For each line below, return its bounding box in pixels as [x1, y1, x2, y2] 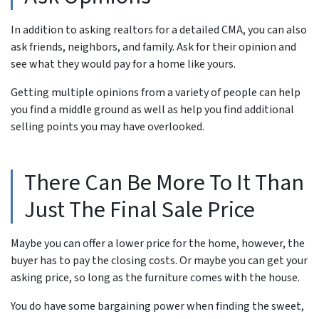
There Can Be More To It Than [24, 166, 304, 199]
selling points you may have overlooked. [11, 118, 204, 135]
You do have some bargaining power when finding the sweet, [11, 298, 304, 314]
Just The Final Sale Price [24, 193, 255, 226]
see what [11, 56, 57, 72]
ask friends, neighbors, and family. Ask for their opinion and [11, 38, 296, 55]
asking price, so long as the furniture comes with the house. [11, 269, 300, 286]
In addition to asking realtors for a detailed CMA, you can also [11, 21, 307, 38]
